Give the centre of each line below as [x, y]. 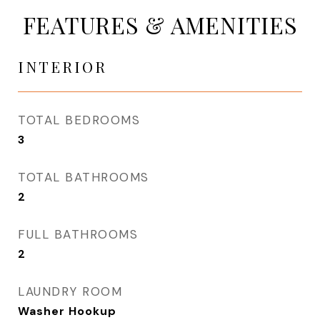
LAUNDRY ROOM [70, 291]
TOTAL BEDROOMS [79, 120]
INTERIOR [62, 66]
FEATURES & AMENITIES [160, 25]
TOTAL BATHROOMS [84, 177]
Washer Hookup [67, 311]
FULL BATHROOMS [78, 234]
